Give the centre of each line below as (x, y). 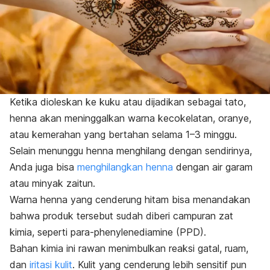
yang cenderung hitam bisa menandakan (159, 200)
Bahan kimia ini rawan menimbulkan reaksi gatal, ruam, (129, 249)
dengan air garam (213, 167)
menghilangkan (111, 167)
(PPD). (190, 232)
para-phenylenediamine (120, 232)
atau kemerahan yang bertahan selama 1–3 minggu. (123, 135)
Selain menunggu (48, 151)
